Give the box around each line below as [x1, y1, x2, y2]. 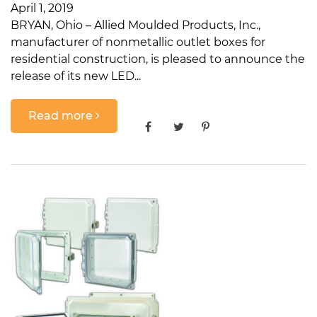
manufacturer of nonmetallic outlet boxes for [11, 35, 265, 50]
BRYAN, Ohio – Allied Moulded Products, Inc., [11, 18, 260, 33]
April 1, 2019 [11, 1, 74, 16]
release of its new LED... [11, 69, 141, 83]
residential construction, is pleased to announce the [11, 52, 305, 67]
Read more [28, 108, 96, 122]
